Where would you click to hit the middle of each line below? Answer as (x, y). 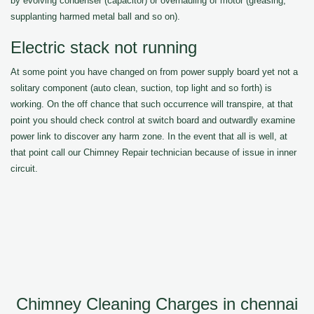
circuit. (24, 169)
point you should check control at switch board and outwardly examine (153, 120)
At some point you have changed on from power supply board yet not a (154, 72)
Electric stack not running (104, 47)
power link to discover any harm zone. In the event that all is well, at (149, 136)
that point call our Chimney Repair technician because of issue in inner (153, 152)
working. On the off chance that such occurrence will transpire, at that (152, 104)
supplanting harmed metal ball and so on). (95, 16)
